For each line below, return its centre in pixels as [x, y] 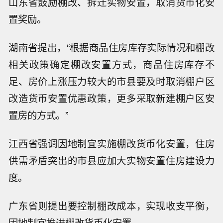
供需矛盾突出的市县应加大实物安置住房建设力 [111, 160]
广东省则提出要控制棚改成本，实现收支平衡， [111, 205]
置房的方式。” [39, 115]
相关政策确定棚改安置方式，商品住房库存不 [111, 64]
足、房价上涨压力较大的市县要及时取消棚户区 [111, 81]
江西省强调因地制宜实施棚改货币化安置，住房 [111, 143]
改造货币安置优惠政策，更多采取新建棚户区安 [111, 98]
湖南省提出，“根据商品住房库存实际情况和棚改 [111, 47]
